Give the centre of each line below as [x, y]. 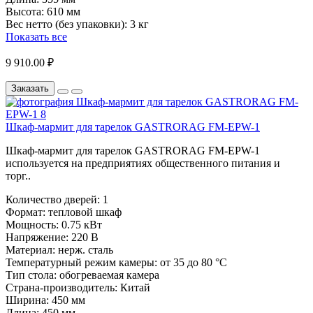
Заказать [30, 89]
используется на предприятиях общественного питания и [143, 163]
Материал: [30, 250]
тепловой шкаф [85, 212]
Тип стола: [31, 275]
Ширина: [27, 300]
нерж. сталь [86, 250]
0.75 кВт [82, 225]
